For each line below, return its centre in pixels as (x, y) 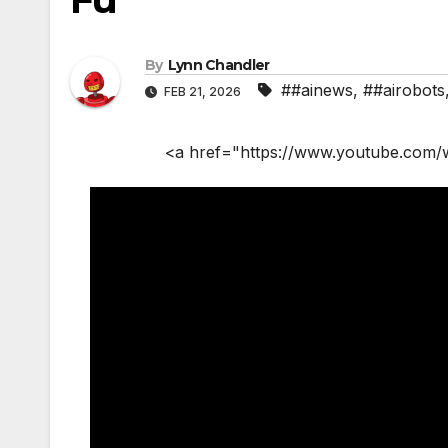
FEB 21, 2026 (202, 92)
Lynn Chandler (218, 65)
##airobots (404, 90)
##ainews (317, 90)
